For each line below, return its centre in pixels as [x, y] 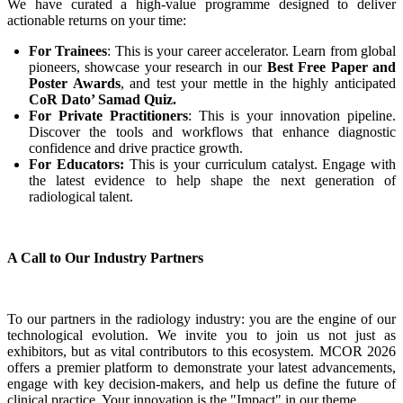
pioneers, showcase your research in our [148, 67]
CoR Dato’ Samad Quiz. [103, 100]
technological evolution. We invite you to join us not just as [201, 336]
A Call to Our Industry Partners [105, 258]
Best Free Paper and [331, 67]
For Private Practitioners [108, 116]
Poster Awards [75, 84]
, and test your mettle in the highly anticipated [258, 84]
